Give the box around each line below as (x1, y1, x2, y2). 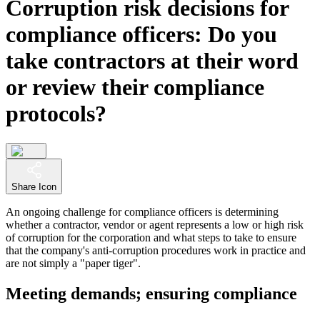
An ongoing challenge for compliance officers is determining (6, 205, 279, 218)
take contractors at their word (6, 48, 299, 74)
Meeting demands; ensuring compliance (6, 284, 297, 303)
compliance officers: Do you (6, 21, 277, 48)
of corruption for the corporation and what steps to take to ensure (6, 231, 296, 244)
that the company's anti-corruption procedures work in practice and (6, 244, 306, 256)
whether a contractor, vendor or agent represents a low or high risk (6, 218, 304, 231)
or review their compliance (6, 74, 264, 101)
